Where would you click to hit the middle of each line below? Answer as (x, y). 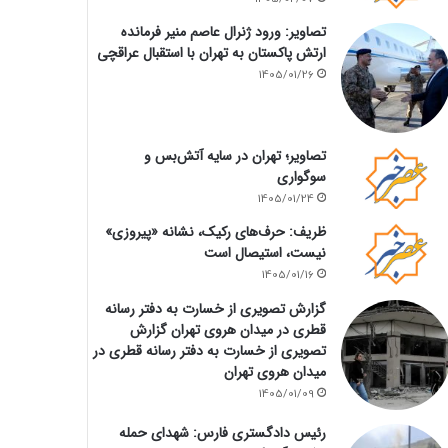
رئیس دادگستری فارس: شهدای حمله (222, 432)
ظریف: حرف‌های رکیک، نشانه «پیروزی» (215, 232)
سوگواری (301, 176)
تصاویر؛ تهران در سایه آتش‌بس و (234, 155)
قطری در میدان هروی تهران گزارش (227, 329)
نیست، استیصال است (264, 253)
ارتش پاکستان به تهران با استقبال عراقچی (211, 52)
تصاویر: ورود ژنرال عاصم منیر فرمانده (223, 31)
